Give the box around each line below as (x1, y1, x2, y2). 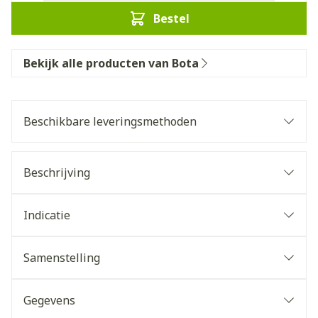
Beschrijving (23, 165, 90, 180)
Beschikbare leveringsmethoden (23, 114, 197, 129)
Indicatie (23, 207, 70, 223)
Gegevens (23, 292, 75, 308)
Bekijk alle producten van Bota (23, 55, 199, 71)
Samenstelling (23, 250, 100, 265)
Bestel (153, 11, 190, 26)
